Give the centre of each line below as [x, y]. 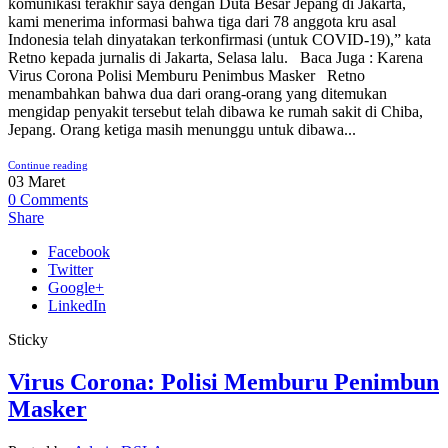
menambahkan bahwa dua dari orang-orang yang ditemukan [197, 94]
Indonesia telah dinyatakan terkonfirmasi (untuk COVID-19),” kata [219, 40]
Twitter [70, 270]
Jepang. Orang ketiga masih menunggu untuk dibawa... [182, 130]
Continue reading [48, 165]
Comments [54, 200]
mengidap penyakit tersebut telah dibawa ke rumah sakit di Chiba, [215, 112]
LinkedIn [77, 306]
